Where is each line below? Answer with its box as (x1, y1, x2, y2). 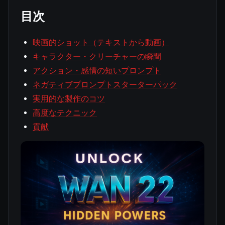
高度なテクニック (33, 108, 97, 118)
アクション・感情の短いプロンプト (33, 66, 161, 75)
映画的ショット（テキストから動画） (33, 38, 169, 47)
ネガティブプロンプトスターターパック (33, 80, 177, 89)
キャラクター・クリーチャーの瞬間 (33, 52, 161, 61)
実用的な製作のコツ (33, 94, 105, 103)
